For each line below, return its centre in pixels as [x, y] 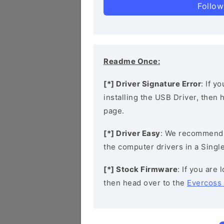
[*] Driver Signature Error [152, 84]
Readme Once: [132, 61]
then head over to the [145, 183]
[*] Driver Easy [132, 133]
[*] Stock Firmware [140, 169]
